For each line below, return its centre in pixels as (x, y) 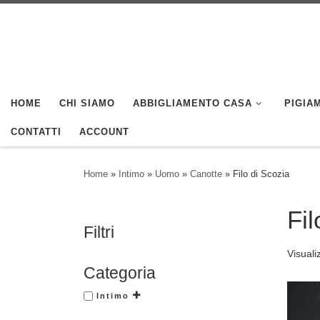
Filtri (99, 232)
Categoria (120, 272)
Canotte (206, 174)
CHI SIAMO (87, 103)
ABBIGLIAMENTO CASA (192, 103)
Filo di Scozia (261, 174)
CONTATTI (36, 131)
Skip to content (57, 19)
